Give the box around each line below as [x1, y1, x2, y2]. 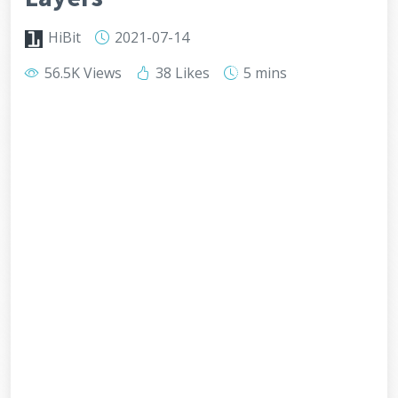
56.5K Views [41, 63, 122, 83]
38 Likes [152, 63, 210, 83]
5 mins [240, 63, 287, 83]
